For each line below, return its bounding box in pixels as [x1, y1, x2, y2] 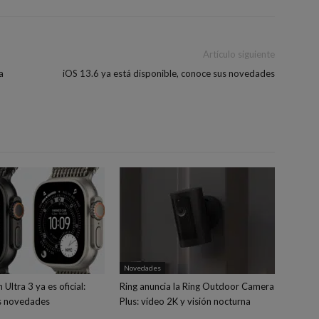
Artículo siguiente [203, 48, 275, 60]
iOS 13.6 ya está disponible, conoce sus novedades [63, 68, 275, 79]
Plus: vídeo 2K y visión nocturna [120, 296, 251, 307]
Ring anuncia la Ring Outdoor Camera [120, 281, 274, 292]
